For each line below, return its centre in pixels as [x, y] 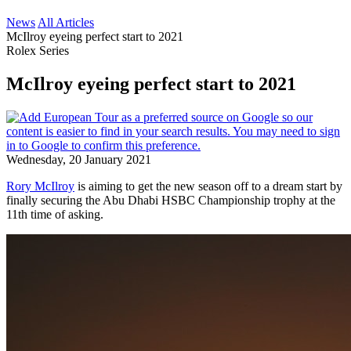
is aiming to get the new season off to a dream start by [208, 186]
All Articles [66, 22]
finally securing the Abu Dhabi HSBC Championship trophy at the [171, 200]
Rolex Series [38, 51]
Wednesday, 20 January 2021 [79, 159]
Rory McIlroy [40, 186]
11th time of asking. [55, 214]
